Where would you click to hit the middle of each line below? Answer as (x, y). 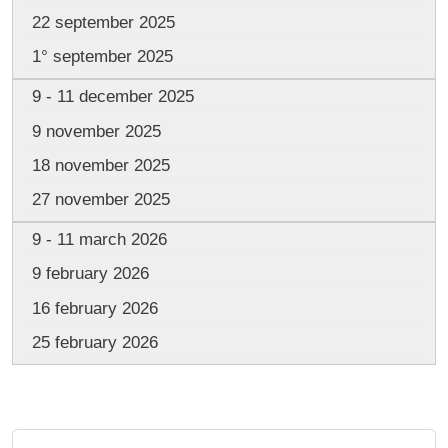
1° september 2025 (102, 57)
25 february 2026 (94, 343)
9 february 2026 (90, 274)
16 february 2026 (94, 308)
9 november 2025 (96, 131)
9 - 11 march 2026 (99, 239)
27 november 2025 (100, 200)
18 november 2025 (100, 165)
